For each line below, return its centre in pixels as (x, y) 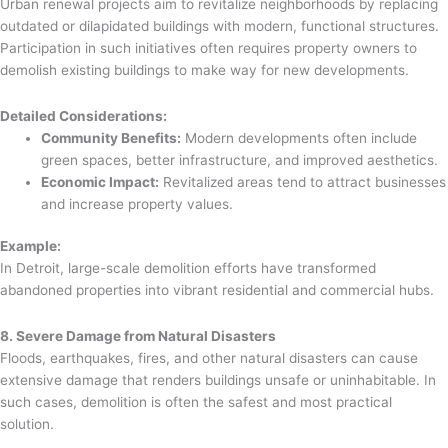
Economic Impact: (100, 181)
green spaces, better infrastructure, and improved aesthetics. (240, 159)
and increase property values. (137, 203)
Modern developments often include (299, 137)
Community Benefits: (111, 137)
